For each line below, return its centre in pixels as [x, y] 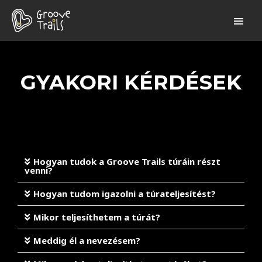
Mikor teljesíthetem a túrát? [97, 217]
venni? [39, 170]
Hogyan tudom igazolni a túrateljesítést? [125, 194]
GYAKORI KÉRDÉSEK [131, 82]
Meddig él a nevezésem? [87, 240]
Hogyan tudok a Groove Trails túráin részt [127, 161]
